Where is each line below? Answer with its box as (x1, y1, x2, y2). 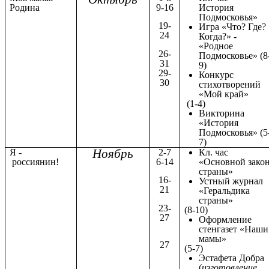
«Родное (199, 40, 234, 51)
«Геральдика (199, 185, 250, 196)
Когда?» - (199, 31, 237, 41)
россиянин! (10, 156, 59, 167)
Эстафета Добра (199, 252, 265, 263)
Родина (10, 2, 40, 13)
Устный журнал (199, 175, 264, 186)
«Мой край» (199, 88, 249, 99)
